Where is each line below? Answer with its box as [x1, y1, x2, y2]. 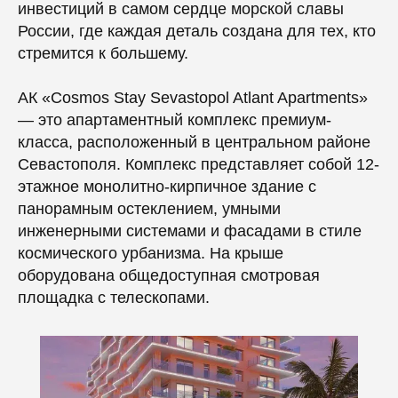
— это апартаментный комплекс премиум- [18, 111, 331, 129]
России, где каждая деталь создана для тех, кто [18, 22, 376, 40]
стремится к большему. [18, 44, 188, 62]
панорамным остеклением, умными [18, 200, 281, 218]
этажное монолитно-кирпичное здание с [18, 178, 316, 195]
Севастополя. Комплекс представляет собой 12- [18, 155, 379, 173]
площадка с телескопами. [18, 289, 210, 306]
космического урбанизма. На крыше [18, 244, 283, 262]
